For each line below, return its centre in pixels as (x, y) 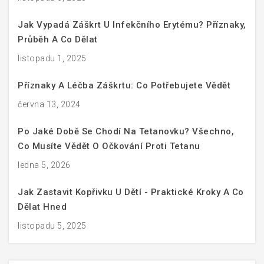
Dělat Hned (42, 207)
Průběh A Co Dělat (58, 39)
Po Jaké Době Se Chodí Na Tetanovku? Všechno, (126, 131)
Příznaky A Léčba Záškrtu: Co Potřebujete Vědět (124, 85)
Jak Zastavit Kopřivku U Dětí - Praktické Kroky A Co (131, 192)
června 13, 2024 (49, 104)
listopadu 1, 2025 (52, 58)
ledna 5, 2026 (44, 165)
